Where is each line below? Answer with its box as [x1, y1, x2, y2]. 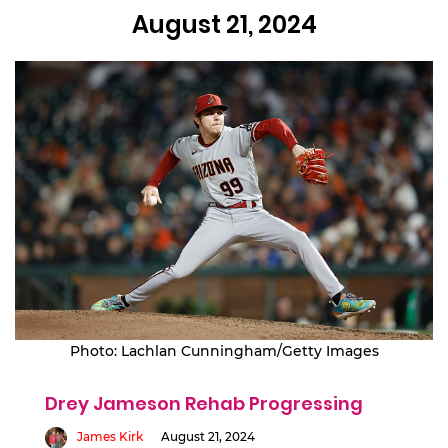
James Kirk [77, 428, 143, 444]
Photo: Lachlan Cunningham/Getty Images [69, 341, 379, 360]
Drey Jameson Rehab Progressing [45, 390, 363, 416]
